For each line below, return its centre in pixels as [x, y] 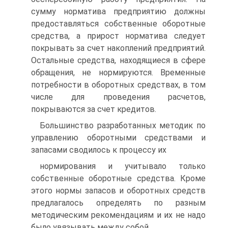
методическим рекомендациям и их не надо [118, 215]
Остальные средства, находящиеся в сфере [118, 60]
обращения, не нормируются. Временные [118, 73]
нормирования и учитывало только [123, 166]
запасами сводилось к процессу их [99, 150]
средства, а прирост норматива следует [118, 36]
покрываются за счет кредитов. [94, 109]
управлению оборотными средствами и [118, 138]
